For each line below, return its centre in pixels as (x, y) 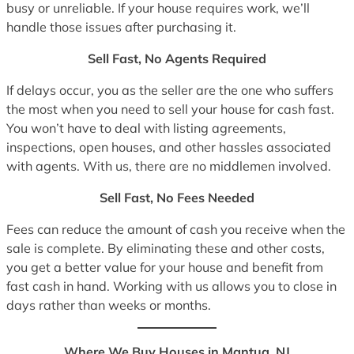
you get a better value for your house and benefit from (165, 267)
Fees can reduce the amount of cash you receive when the (176, 230)
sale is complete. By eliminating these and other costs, (166, 249)
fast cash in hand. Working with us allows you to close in (171, 286)
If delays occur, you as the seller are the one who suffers (170, 90)
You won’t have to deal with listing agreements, (146, 128)
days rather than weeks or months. (109, 305)
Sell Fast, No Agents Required (177, 58)
